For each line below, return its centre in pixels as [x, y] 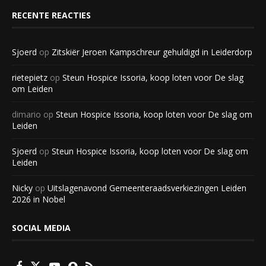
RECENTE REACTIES [51, 15]
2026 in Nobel [39, 199]
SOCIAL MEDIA [41, 228]
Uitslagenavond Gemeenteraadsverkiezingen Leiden [147, 188]
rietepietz [30, 78]
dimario [26, 115]
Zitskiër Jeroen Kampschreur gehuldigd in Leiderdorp [152, 52]
